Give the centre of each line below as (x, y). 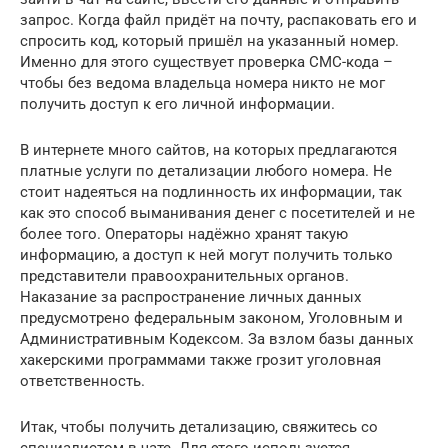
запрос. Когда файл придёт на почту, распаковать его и (218, 20)
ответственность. (82, 381)
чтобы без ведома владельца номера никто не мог (202, 83)
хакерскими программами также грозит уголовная (200, 360)
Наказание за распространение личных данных (190, 297)
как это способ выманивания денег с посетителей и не (217, 213)
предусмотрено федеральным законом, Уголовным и (211, 318)
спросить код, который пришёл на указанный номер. (209, 41)
